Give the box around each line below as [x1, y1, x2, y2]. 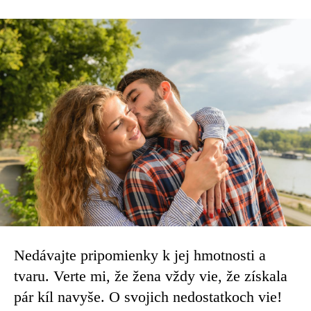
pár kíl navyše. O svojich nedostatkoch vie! [14, 288, 282, 306]
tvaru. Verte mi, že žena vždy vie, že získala [14, 267, 287, 285]
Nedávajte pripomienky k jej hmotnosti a [14, 246, 266, 264]
